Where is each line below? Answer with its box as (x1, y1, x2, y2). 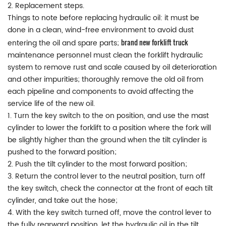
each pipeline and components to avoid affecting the (8, 85, 194, 97)
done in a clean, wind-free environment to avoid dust (8, 24, 194, 36)
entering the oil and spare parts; (8, 37, 121, 49)
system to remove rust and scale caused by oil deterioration (8, 61, 217, 73)
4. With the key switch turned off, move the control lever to (8, 206, 211, 218)
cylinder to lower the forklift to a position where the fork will (8, 122, 211, 134)
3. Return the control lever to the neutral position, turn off (8, 170, 205, 182)
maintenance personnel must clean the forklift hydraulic (8, 49, 203, 61)
